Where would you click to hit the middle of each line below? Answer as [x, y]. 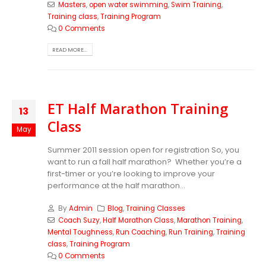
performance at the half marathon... [116, 185]
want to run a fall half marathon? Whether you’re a [145, 161]
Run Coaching [141, 232]
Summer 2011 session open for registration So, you [143, 150]
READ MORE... [70, 49]
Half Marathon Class [138, 221]
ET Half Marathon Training [138, 108]
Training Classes [156, 209]
